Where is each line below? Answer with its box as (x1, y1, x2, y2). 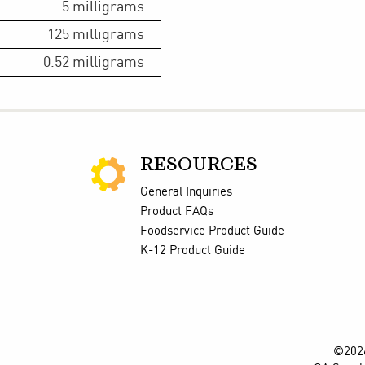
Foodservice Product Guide (140, 224, 284, 238)
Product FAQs (140, 204, 213, 218)
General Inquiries (140, 185, 232, 199)
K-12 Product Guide (140, 244, 245, 257)
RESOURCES (140, 156, 257, 174)
